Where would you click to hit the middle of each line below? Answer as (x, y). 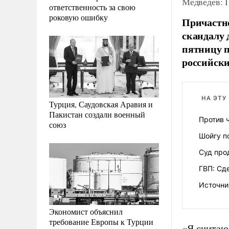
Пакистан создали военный (97, 114)
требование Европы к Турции (101, 221)
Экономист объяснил (86, 211)
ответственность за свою (92, 7)
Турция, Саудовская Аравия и (101, 104)
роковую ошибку (78, 17)
